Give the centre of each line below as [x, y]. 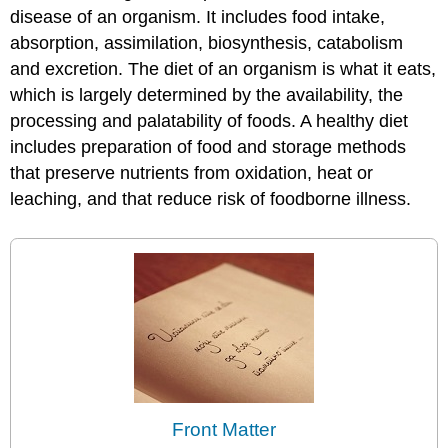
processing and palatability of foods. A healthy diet [209, 121]
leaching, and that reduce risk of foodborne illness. [211, 199]
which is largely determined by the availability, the [207, 95]
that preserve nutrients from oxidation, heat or [192, 173]
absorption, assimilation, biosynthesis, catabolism [207, 43]
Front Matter [224, 430]
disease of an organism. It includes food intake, [198, 17]
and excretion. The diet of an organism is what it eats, [223, 69]
